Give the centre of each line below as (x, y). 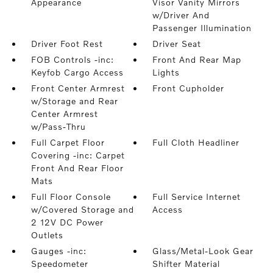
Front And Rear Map (197, 59)
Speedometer (59, 264)
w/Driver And (181, 15)
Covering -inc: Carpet (78, 155)
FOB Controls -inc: (72, 59)
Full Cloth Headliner (196, 142)
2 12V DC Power (67, 222)
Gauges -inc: (58, 251)
